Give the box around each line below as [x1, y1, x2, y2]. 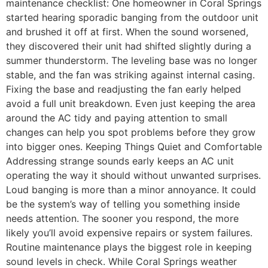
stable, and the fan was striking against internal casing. [6, 68, 255, 81]
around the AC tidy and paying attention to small [6, 111, 227, 124]
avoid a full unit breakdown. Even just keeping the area [6, 97, 255, 109]
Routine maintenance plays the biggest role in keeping [6, 240, 252, 253]
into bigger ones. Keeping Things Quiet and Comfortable [6, 140, 262, 153]
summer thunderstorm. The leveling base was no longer [6, 54, 257, 66]
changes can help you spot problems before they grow [6, 126, 255, 138]
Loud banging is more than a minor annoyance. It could [6, 183, 256, 196]
